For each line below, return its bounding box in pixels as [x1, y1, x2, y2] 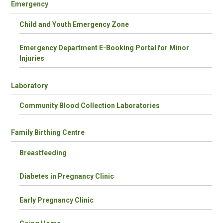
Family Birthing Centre [10, 128, 85, 137]
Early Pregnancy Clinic [19, 196, 94, 204]
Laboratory [10, 81, 48, 90]
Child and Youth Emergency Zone [19, 20, 129, 28]
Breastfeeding [19, 148, 67, 157]
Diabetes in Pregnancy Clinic [19, 172, 114, 181]
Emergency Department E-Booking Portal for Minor [19, 44, 190, 52]
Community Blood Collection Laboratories [19, 101, 160, 110]
